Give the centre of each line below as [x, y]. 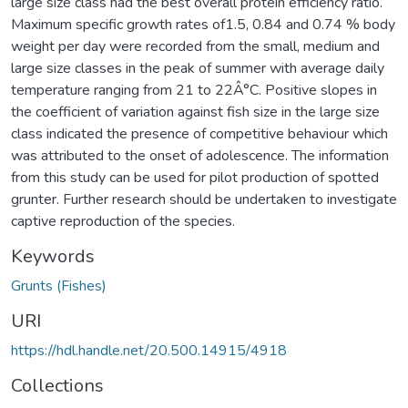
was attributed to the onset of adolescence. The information [200, 155]
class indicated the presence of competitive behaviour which [199, 133]
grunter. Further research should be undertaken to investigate [204, 199]
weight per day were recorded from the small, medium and [195, 46]
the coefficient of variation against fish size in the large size [195, 112]
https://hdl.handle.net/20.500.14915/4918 [149, 350]
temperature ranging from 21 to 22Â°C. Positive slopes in [194, 90]
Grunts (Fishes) [59, 286]
